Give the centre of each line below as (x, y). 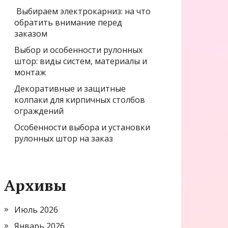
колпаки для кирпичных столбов (80, 99)
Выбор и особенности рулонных (78, 50)
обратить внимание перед (68, 22)
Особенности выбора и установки (82, 127)
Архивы (35, 185)
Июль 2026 (36, 209)
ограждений (39, 111)
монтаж (30, 72)
